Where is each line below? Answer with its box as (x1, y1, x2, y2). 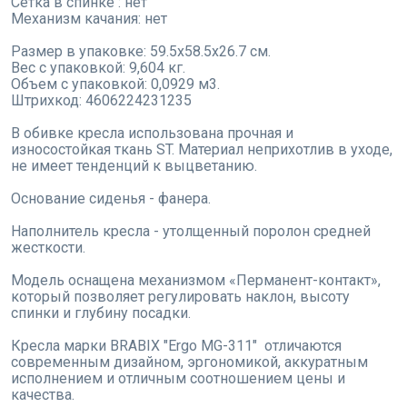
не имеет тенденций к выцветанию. (11, 157, 257, 175)
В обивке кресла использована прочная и (11, 124, 293, 143)
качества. (11, 386, 74, 404)
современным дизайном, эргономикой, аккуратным (11, 353, 368, 372)
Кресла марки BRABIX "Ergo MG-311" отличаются (11, 337, 342, 355)
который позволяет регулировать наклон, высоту (11, 288, 350, 306)
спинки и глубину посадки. (11, 304, 191, 323)
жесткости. (11, 239, 85, 257)
